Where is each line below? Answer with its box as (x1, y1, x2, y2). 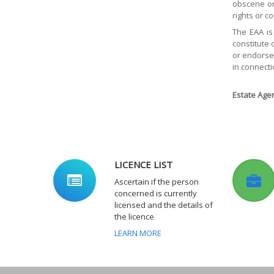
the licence (114, 210, 154, 222)
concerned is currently (114, 187, 197, 199)
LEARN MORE (114, 227, 161, 239)
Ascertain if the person (114, 176, 199, 187)
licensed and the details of (114, 199, 213, 210)
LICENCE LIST (114, 158, 172, 171)
